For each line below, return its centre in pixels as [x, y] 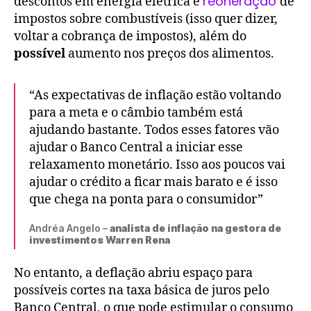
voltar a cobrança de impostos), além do [130, 36]
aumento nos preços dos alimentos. [171, 53]
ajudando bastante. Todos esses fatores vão [154, 130]
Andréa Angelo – [69, 228]
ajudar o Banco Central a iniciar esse [136, 147]
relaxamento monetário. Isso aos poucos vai [157, 165]
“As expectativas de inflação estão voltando [155, 95]
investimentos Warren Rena [100, 239]
